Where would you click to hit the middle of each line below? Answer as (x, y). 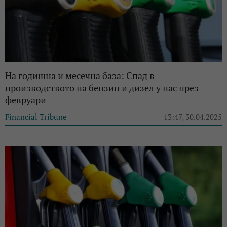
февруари (26, 100)
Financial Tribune (36, 116)
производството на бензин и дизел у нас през (102, 87)
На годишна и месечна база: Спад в (80, 75)
